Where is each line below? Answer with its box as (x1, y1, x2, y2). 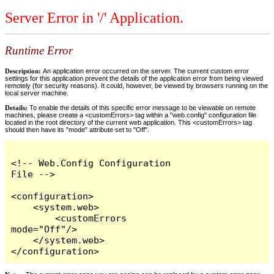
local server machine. (5, 89, 68, 97)
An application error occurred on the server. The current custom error (43, 67, 249, 75)
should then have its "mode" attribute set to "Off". (5, 125, 149, 133)
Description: (5, 67, 43, 75)
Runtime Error (5, 44, 73, 57)
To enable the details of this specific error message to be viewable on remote (28, 103, 256, 111)
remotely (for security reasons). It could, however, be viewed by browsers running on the (5, 81, 268, 89)
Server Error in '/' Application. (5, 10, 183, 26)
